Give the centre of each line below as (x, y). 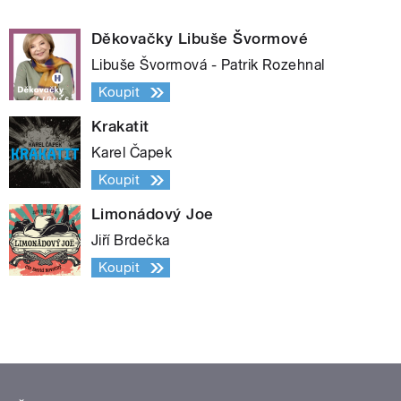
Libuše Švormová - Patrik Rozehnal (208, 65)
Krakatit (120, 127)
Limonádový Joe (153, 214)
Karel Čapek (132, 153)
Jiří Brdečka (131, 241)
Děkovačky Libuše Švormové (200, 39)
